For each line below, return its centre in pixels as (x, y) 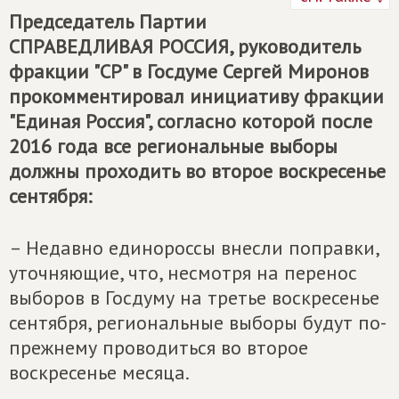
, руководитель (295, 46)
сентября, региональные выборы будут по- (198, 322)
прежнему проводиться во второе (159, 347)
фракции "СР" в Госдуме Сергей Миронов (189, 71)
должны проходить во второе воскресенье (197, 171)
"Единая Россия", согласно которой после (191, 121)
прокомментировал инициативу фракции (196, 96)
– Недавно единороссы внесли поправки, (194, 248)
